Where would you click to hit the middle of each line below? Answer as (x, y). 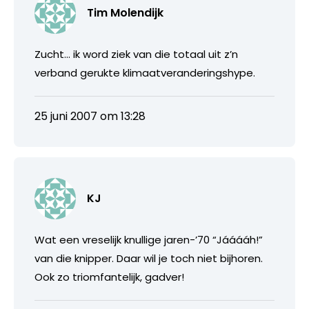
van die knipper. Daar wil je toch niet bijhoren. (149, 258)
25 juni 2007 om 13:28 (90, 116)
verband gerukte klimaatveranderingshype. (145, 72)
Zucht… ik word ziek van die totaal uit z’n (136, 54)
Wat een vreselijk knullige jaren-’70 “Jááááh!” (149, 239)
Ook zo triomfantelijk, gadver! (109, 277)
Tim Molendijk (125, 12)
